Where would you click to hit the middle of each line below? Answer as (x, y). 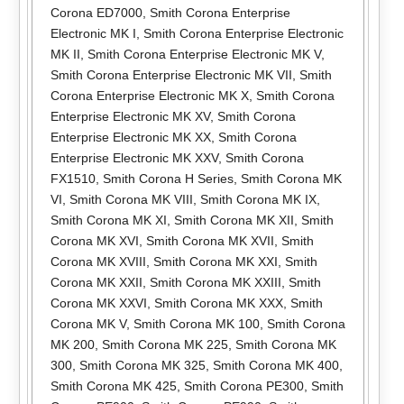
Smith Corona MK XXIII (215, 282)
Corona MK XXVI (98, 303)
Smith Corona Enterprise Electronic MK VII (171, 74)
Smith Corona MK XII (234, 220)
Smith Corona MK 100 (196, 323)
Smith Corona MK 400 (275, 365)
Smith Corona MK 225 (165, 344)
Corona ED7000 (96, 12)
